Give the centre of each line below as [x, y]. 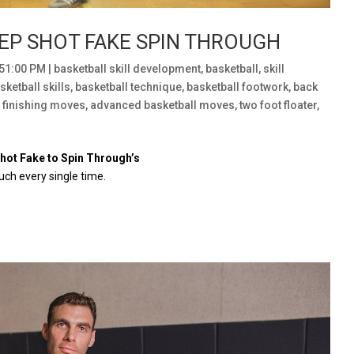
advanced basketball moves [163, 105]
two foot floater [279, 105]
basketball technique [129, 87]
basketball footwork [238, 87]
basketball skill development [128, 69]
